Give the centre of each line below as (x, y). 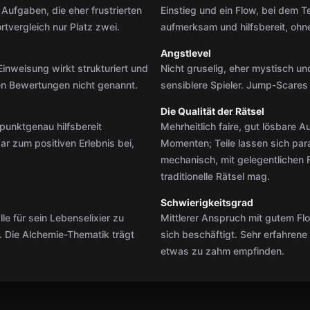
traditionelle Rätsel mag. (215, 176)
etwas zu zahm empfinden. (222, 251)
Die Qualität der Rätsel (212, 111)
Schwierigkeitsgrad (207, 202)
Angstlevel (186, 53)
